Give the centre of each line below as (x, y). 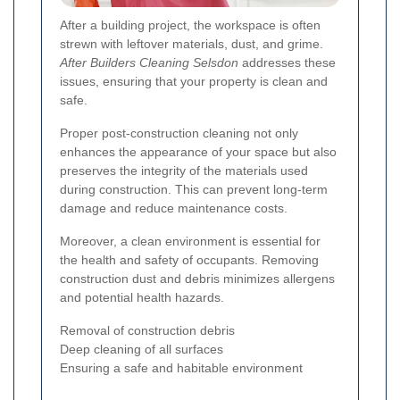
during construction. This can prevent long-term (194, 189)
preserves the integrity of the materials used (184, 170)
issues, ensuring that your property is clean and (194, 81)
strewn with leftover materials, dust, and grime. (192, 43)
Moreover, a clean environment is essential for (190, 241)
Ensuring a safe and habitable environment (181, 367)
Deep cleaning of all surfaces (142, 349)
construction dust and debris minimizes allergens (197, 278)
